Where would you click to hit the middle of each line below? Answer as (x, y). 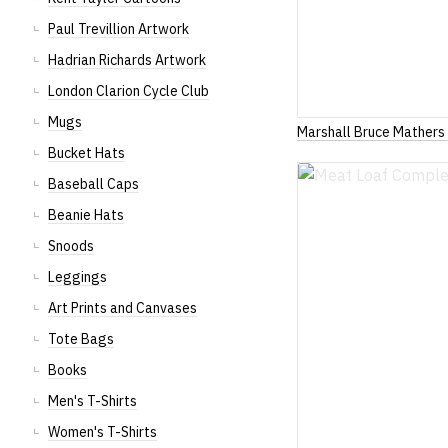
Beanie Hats (86, 215)
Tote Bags (81, 339)
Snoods (71, 246)
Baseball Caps (93, 184)
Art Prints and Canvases (122, 308)
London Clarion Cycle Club (128, 91)
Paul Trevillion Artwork (118, 29)
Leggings (77, 277)
